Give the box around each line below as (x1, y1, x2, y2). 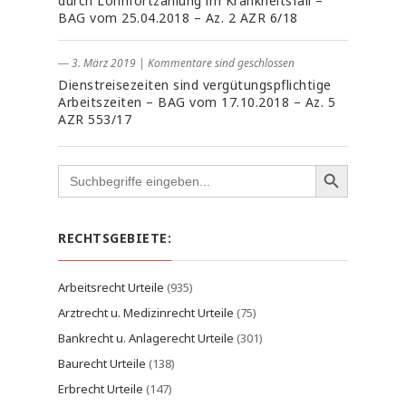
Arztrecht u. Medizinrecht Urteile (58, 304, 234, 321)
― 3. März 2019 (58, 55, 136, 71)
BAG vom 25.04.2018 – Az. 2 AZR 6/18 (58, 9, 298, 26)
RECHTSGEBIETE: (58, 229, 171, 246)
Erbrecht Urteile (58, 381, 143, 397)
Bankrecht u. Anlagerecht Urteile (58, 330, 234, 346)
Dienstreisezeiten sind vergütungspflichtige (58, 76, 332, 93)
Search (57, 161, 95, 178)
